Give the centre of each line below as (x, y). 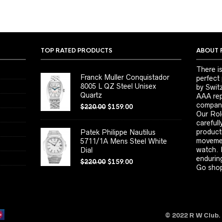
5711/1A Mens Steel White (124, 141)
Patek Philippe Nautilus (118, 132)
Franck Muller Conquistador (125, 77)
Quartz (91, 95)
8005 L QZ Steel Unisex (118, 86)
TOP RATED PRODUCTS (77, 51)
